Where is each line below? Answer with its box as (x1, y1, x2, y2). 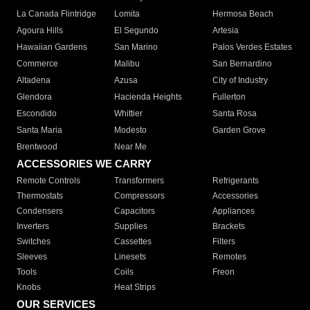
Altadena (17, 75, 51, 86)
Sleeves (17, 252, 47, 262)
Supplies (114, 221, 148, 232)
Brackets (212, 221, 245, 232)
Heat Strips (114, 282, 156, 293)
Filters (212, 237, 235, 247)
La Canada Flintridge (17, 9, 96, 19)
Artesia (212, 26, 239, 36)
